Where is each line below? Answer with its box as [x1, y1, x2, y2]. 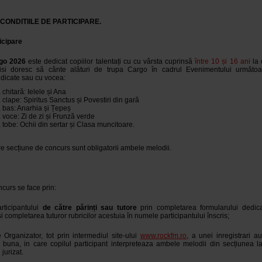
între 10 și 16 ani [195, 57, 253, 65]
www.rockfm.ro [140, 232, 187, 240]
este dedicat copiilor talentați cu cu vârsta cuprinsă [26, 57, 195, 65]
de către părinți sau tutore [42, 204, 141, 212]
